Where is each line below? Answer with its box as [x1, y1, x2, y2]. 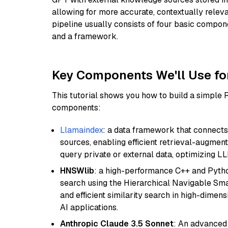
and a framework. [52, 31, 118, 42]
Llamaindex [60, 125, 103, 135]
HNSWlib [60, 165, 94, 176]
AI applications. [60, 202, 118, 213]
